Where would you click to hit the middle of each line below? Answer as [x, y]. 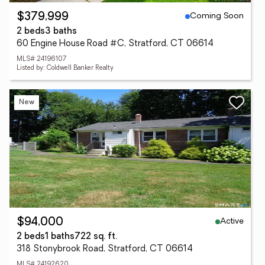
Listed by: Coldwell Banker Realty [65, 68]
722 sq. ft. [96, 237]
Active [232, 221]
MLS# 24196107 [41, 59]
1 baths [60, 237]
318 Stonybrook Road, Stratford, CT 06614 [105, 249]
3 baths [61, 32]
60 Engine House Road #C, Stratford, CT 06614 [115, 44]
